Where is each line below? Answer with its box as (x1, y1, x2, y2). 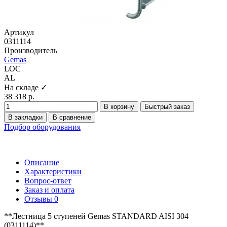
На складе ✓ (4, 83, 47, 92)
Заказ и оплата (24, 185, 74, 194)
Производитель (4, 46, 57, 55)
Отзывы (24, 194, 54, 203)
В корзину (104, 102, 134, 110)
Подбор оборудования (4, 122, 81, 131)
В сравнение (53, 113, 91, 121)
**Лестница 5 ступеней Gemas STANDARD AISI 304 (4, 211, 188, 220)
